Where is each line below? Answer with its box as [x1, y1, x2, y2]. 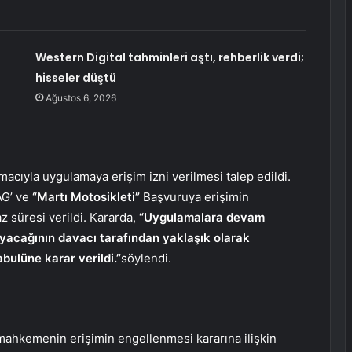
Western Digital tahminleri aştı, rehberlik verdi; [35, 49, 304, 66]
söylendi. [121, 251, 171, 266]
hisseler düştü [35, 70, 116, 86]
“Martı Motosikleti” [32, 189, 140, 205]
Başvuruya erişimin [140, 189, 249, 205]
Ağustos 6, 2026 [45, 92, 116, 104]
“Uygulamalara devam [139, 210, 265, 225]
